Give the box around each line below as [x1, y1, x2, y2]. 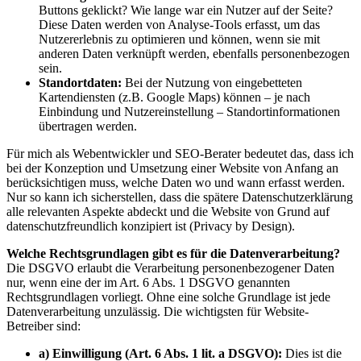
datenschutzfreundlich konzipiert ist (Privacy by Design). [6, 219, 295, 234]
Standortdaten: [39, 76, 122, 90]
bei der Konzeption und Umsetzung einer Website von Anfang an [6, 161, 338, 176]
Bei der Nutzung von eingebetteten [122, 76, 302, 90]
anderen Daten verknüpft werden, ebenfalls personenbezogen [39, 47, 350, 61]
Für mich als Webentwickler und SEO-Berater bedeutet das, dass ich [6, 147, 354, 161]
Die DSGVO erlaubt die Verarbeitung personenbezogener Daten [6, 261, 334, 276]
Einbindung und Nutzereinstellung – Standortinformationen [39, 105, 340, 119]
